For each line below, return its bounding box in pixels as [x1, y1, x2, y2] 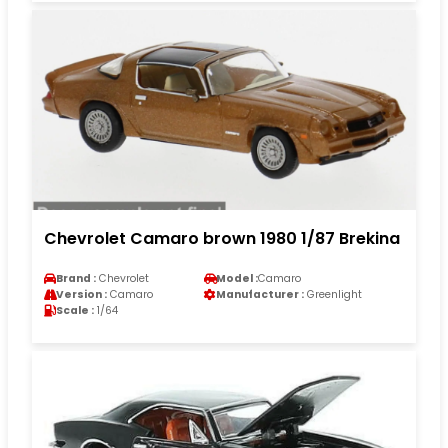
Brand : [56, 270, 96, 286]
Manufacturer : [216, 286, 304, 302]
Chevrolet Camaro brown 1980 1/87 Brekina [44, 226, 400, 250]
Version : [56, 286, 107, 302]
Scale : [56, 302, 94, 318]
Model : [216, 270, 258, 286]
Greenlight [304, 286, 362, 302]
